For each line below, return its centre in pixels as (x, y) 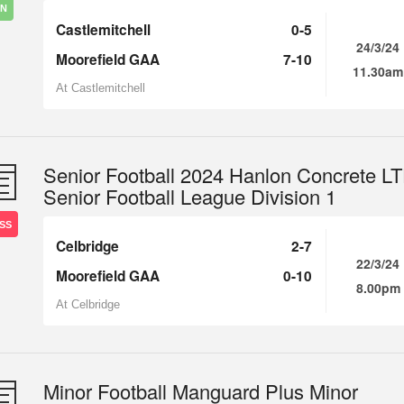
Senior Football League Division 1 (190, 196)
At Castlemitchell (101, 88)
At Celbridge (88, 304)
